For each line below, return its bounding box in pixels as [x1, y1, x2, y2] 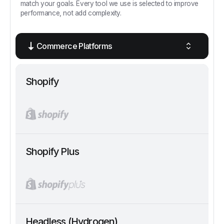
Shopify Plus [25, 145, 79, 158]
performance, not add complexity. [20, 9, 121, 17]
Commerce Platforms [36, 41, 112, 51]
